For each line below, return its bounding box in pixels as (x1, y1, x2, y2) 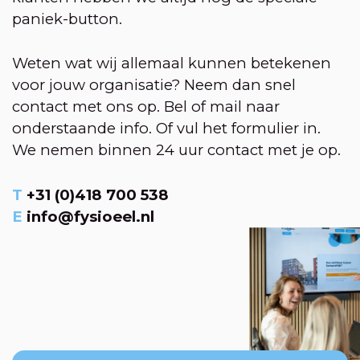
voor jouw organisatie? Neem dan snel (12, 76, 296, 95)
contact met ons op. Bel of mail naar (12, 97, 280, 117)
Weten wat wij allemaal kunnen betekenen (12, 54, 331, 73)
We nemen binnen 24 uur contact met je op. (12, 141, 341, 160)
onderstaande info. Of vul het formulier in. (12, 119, 321, 138)
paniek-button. (12, 9, 140, 28)
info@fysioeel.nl (27, 207, 154, 227)
